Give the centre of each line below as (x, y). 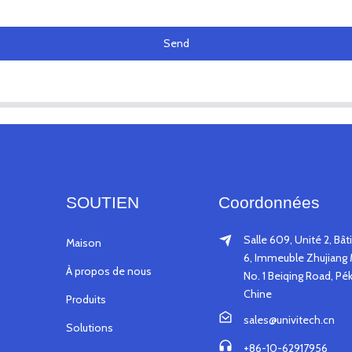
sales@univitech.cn (289, 319)
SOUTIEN (102, 202)
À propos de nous (108, 271)
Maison (83, 242)
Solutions (89, 327)
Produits (86, 299)
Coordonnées (269, 202)
